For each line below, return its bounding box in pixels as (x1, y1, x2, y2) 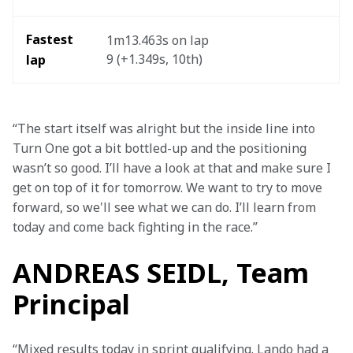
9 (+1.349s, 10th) (106, 50, 206, 68)
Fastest (26, 31, 76, 48)
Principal (13, 286, 130, 322)
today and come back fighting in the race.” (13, 218, 258, 236)
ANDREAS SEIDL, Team (13, 255, 309, 291)
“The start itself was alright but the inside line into (13, 120, 318, 137)
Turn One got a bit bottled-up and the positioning (13, 139, 310, 157)
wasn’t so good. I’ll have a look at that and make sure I (13, 159, 334, 176)
